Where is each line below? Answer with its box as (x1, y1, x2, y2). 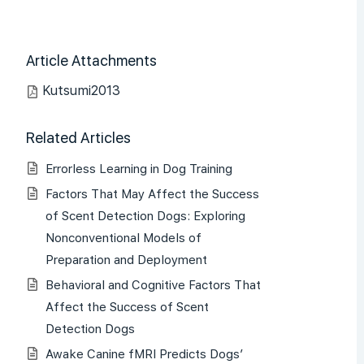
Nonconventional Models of (45, 231, 201, 246)
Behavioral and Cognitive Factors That (45, 278, 261, 293)
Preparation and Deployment (45, 253, 207, 268)
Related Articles (26, 128, 131, 146)
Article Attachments (26, 52, 157, 69)
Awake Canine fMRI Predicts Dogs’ (45, 346, 243, 362)
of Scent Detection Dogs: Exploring (45, 209, 245, 224)
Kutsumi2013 (42, 82, 120, 98)
